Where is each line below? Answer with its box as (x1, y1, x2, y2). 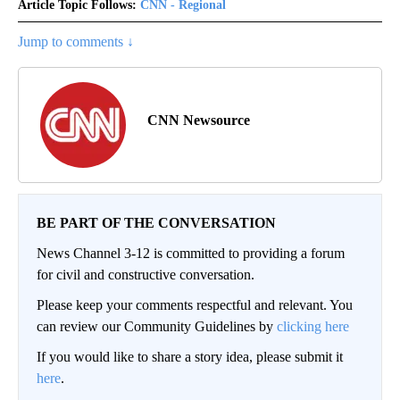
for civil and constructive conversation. (37, 267, 254, 282)
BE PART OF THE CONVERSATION (37, 215, 276, 230)
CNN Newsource (147, 112, 250, 128)
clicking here (277, 319, 349, 334)
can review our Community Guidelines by (37, 319, 277, 334)
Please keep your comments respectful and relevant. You (37, 297, 353, 312)
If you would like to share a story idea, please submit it (37, 349, 343, 364)
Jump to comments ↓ (18, 34, 134, 49)
